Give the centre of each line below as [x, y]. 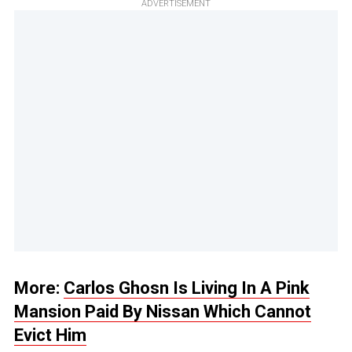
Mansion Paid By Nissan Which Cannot [163, 312]
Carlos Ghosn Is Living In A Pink [187, 288]
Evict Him [50, 335]
